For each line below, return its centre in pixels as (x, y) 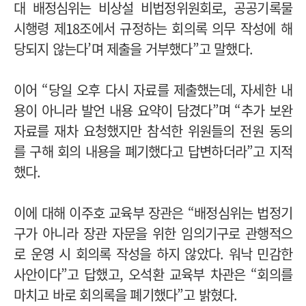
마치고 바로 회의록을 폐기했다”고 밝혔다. (127, 294)
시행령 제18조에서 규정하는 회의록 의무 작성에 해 (153, 28)
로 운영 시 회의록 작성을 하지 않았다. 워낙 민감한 (153, 253)
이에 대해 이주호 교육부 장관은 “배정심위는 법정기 (153, 212)
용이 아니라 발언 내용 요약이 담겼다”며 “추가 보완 (153, 110)
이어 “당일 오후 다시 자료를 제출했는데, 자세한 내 (153, 89)
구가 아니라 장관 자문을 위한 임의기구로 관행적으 (153, 233)
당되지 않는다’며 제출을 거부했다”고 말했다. (135, 48)
